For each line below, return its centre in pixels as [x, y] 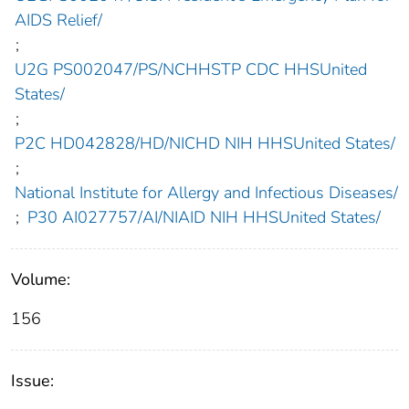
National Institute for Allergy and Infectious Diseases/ [206, 192]
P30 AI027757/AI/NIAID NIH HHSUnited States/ [204, 217]
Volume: [41, 279]
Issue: [32, 380]
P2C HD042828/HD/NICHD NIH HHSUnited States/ [204, 143]
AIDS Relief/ [58, 20]
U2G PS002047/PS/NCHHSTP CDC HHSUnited [190, 69]
